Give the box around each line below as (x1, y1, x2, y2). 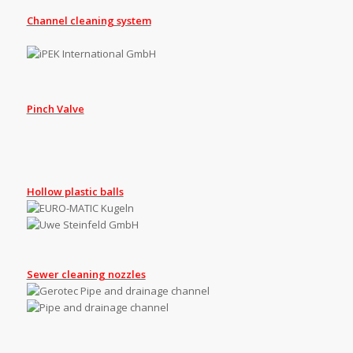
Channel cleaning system (26, 13, 151, 28)
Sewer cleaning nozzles (26, 266, 146, 281)
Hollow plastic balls (26, 184, 124, 199)
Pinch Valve (26, 101, 84, 116)
